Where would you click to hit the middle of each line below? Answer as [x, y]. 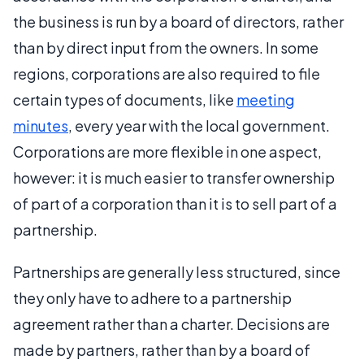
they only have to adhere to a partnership [152, 297]
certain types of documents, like [125, 99]
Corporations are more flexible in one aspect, [167, 151]
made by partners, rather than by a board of [162, 349]
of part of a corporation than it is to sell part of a [175, 203]
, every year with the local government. [199, 125]
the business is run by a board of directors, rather [178, 21]
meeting [266, 99]
